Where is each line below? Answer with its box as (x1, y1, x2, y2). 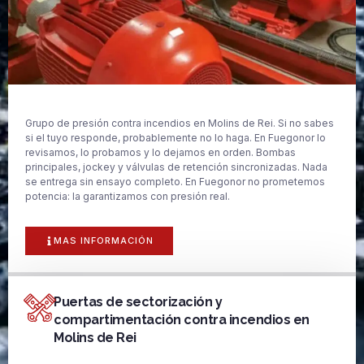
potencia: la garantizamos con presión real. (25, 189, 230, 202)
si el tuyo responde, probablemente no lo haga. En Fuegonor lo (25, 131, 326, 144)
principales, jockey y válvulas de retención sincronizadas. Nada (25, 160, 327, 173)
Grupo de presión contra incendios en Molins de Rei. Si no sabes (25, 116, 334, 129)
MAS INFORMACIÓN (54, 235, 154, 247)
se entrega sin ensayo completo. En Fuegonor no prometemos (25, 175, 325, 188)
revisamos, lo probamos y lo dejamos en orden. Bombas (25, 145, 296, 158)
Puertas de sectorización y (54, 294, 222, 310)
